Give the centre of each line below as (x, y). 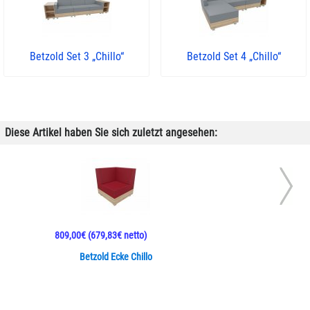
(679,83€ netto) (116, 236)
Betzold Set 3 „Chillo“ (76, 56)
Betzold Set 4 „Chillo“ (234, 56)
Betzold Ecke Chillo (116, 257)
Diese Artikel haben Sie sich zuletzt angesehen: (111, 133)
